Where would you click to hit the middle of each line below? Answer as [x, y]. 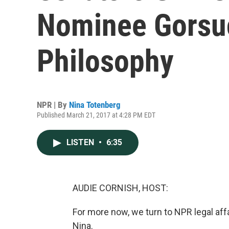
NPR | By [53, 105]
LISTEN [81, 142]
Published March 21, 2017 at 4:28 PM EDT [96, 115]
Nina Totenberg [95, 105]
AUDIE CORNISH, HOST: [120, 188]
